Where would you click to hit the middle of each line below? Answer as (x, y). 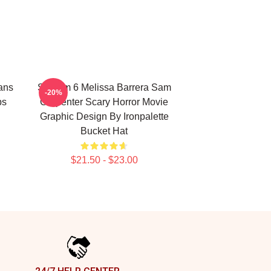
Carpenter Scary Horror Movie (104, 102)
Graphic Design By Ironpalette (104, 116)
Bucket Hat (104, 131)
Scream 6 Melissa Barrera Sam (104, 87)
